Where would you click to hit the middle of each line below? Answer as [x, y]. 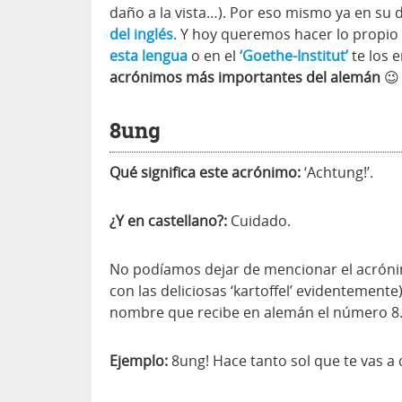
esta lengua [149, 56]
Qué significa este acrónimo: [205, 172]
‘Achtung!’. [337, 172]
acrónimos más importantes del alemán [245, 77]
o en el [214, 56]
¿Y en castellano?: [168, 221]
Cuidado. [259, 221]
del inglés [141, 34]
